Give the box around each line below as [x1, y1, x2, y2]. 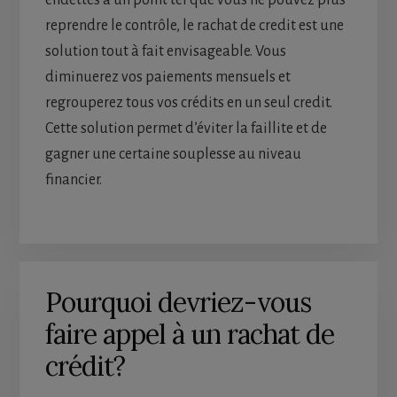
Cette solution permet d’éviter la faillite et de [44, 121, 327, 137]
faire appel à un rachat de [44, 317, 334, 352]
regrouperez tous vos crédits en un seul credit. [44, 95, 332, 112]
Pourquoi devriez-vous [44, 285, 311, 320]
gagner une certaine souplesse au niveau [44, 146, 301, 163]
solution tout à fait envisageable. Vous [44, 43, 286, 60]
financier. [44, 172, 102, 189]
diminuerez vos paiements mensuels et [44, 69, 291, 86]
